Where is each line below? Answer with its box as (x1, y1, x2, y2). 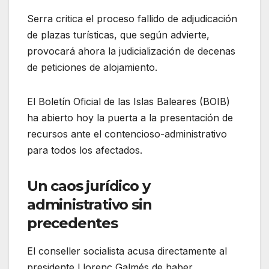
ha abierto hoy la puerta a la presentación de (27, 111, 233, 124)
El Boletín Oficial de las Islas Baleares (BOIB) (27, 95, 230, 107)
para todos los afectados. (27, 144, 142, 156)
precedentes (27, 214, 118, 232)
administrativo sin (27, 195, 152, 213)
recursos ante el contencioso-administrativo (27, 127, 227, 140)
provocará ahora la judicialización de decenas (27, 44, 235, 57)
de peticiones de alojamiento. (27, 61, 157, 73)
